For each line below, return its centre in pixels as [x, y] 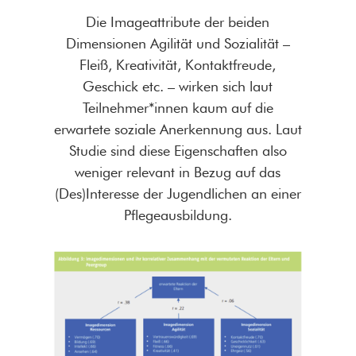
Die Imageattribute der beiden [178, 22]
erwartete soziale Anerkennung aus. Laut [178, 130]
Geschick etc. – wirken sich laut [178, 87]
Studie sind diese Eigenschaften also [178, 151]
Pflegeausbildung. [178, 215]
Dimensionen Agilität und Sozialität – [178, 44]
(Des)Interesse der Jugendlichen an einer [178, 194]
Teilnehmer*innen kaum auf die [178, 108]
